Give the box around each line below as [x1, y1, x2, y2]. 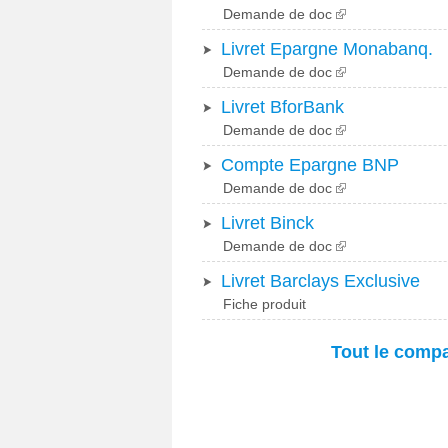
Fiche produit [223, 296, 306, 312]
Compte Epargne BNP [221, 155, 399, 175]
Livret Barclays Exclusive [221, 271, 420, 291]
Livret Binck [221, 213, 314, 233]
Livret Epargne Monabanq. [221, 39, 433, 59]
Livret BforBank [221, 97, 344, 117]
